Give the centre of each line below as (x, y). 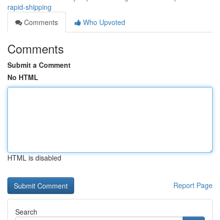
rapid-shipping (29, 7)
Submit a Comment (39, 65)
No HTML (23, 77)
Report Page (193, 185)
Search (26, 212)
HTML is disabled (34, 158)
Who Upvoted (103, 22)
